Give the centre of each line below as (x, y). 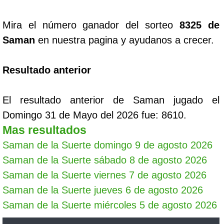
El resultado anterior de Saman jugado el (111, 100)
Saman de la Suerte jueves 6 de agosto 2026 (103, 190)
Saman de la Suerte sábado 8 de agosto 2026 (105, 160)
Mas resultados (44, 130)
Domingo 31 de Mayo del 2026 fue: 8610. (94, 115)
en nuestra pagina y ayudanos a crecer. (124, 40)
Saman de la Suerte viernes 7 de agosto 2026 (104, 175)
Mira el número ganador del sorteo (91, 25)
